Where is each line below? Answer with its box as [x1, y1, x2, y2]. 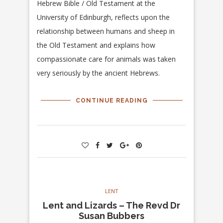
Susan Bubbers [79, 211, 144, 222]
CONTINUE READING [75, 97, 148, 105]
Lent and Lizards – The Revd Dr [43, 200, 180, 211]
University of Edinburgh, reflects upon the [37, 12, 170, 22]
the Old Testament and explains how [37, 40, 155, 50]
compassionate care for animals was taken [37, 54, 176, 64]
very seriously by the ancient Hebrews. [37, 68, 160, 78]
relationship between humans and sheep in [37, 26, 175, 36]
